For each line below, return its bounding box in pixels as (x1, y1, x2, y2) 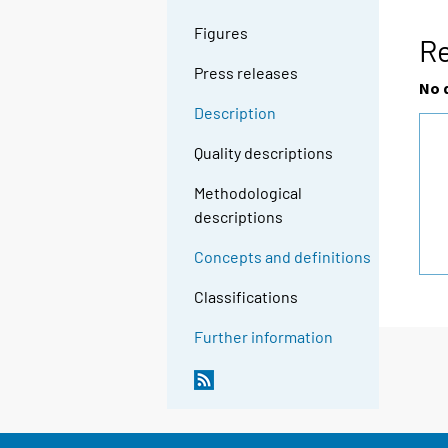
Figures (194, 23, 249, 43)
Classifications (194, 287, 299, 307)
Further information (194, 327, 334, 347)
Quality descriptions (194, 143, 334, 163)
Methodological (194, 183, 303, 203)
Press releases (194, 63, 299, 83)
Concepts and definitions (194, 247, 372, 267)
